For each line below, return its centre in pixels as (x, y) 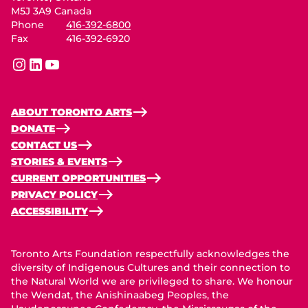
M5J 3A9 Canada (51, 11)
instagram (36, 71)
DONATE (33, 129)
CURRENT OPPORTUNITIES (78, 178)
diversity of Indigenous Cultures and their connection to (151, 267)
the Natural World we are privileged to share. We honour (152, 281)
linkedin (46, 71)
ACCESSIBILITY (49, 211)
